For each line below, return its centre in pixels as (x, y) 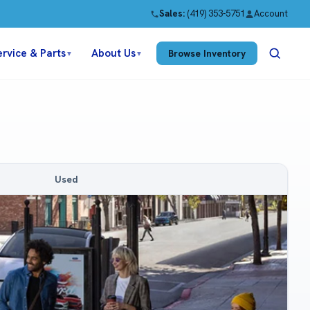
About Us (114, 53)
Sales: (172, 13)
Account (271, 13)
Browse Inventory (207, 53)
